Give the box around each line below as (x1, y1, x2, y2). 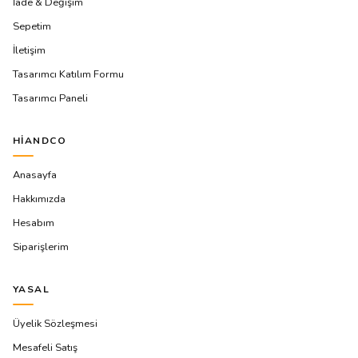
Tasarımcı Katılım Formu (13, 67, 124, 82)
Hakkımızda (13, 192, 66, 206)
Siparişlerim (13, 240, 69, 254)
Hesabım (13, 216, 54, 230)
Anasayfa (13, 168, 57, 182)
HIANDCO (13, 134, 67, 147)
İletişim (13, 43, 46, 58)
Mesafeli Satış (13, 340, 78, 355)
